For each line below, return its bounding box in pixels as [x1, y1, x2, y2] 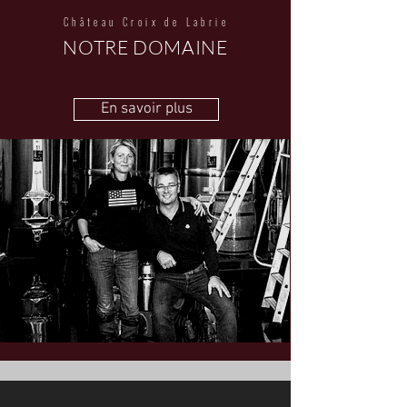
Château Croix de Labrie [63, 14, 230, 29]
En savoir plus [100, 99, 193, 118]
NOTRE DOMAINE [63, 35, 228, 59]
